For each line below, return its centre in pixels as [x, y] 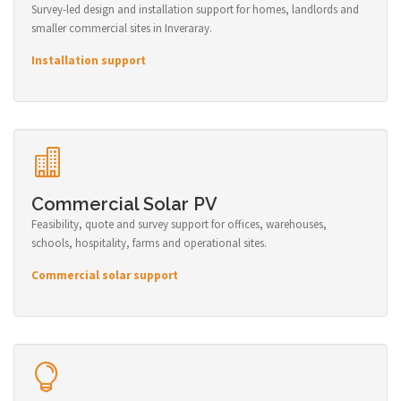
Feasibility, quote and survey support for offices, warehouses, [179, 224]
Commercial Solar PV [124, 204]
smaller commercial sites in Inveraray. [122, 28]
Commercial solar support [105, 275]
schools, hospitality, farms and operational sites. [149, 243]
